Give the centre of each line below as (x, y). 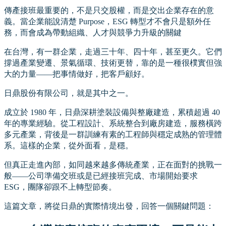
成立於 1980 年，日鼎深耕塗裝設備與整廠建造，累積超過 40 (112, 112)
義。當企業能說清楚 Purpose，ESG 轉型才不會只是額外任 (107, 21)
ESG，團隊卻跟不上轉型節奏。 (60, 187)
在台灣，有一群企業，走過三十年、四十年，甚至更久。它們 (113, 51)
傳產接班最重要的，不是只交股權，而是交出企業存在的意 (109, 10)
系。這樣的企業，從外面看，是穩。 (69, 146)
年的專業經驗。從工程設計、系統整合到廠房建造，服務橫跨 (113, 124)
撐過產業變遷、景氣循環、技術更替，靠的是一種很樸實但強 (113, 63)
